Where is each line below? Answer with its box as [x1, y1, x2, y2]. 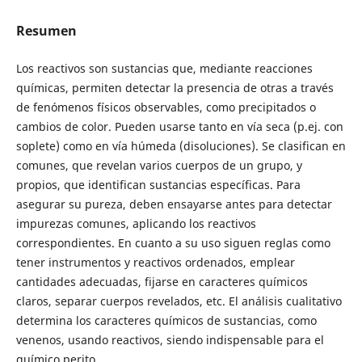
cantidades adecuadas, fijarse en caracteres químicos [15, 274, 308, 289]
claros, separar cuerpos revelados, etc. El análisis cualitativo [15, 293, 342, 309]
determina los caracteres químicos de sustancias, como [15, 313, 317, 328]
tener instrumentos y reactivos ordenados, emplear [15, 255, 295, 270]
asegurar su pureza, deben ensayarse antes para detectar [15, 196, 332, 212]
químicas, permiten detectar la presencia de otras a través [15, 80, 334, 95]
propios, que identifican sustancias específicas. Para [15, 177, 301, 192]
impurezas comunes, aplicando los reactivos [15, 216, 256, 231]
